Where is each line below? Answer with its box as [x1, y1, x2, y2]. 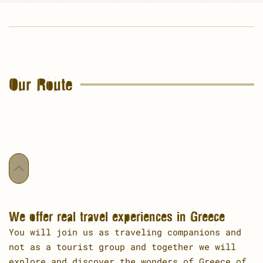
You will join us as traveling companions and [9, 225, 241, 238]
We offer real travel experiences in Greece [9, 205, 225, 227]
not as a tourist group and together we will [9, 240, 236, 252]
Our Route [9, 70, 73, 97]
